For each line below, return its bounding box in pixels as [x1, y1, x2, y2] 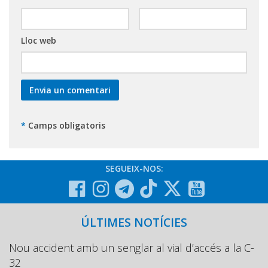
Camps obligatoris [26, 120, 105, 132]
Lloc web [21, 35, 56, 47]
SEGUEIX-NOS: [105, 163, 163, 175]
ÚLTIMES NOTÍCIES [81, 214, 187, 231]
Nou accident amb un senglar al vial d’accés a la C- [9, 240, 254, 255]
